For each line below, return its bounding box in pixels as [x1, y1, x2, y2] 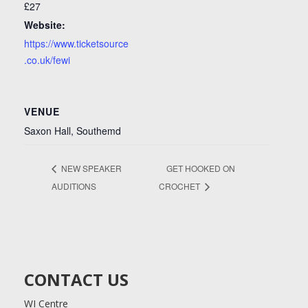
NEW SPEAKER [59, 162, 122, 174]
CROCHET [158, 179, 202, 192]
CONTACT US [24, 267, 129, 291]
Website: [24, 18, 65, 32]
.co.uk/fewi [24, 53, 70, 67]
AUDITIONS [52, 179, 96, 192]
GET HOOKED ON [166, 162, 235, 174]
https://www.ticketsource [24, 36, 129, 51]
